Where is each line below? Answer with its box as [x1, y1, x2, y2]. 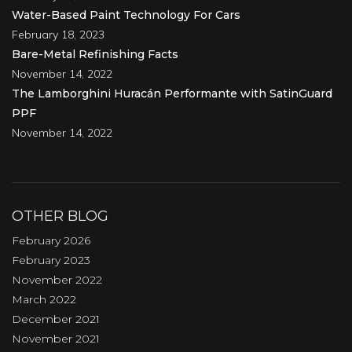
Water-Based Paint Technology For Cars [12, 7, 240, 22]
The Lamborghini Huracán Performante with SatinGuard [12, 86, 332, 101]
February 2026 [12, 233, 90, 247]
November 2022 [12, 272, 102, 287]
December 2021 [12, 311, 100, 326]
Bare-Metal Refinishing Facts [12, 46, 178, 61]
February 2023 [12, 252, 90, 267]
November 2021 [12, 331, 100, 346]
